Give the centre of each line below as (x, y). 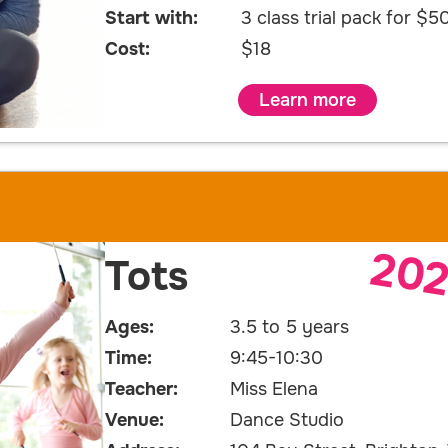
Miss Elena (273, 389)
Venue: (134, 420)
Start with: (151, 18)
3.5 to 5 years (289, 327)
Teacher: (141, 389)
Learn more (307, 100)
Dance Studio (286, 420)
